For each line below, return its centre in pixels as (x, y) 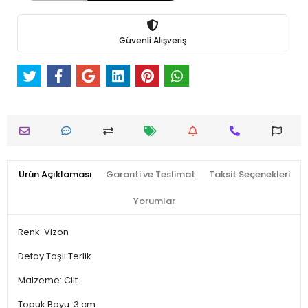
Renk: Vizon (43, 232)
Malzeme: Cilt (48, 280)
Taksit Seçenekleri (249, 174)
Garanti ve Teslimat (150, 174)
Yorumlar (154, 201)
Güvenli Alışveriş (152, 41)
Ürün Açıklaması (55, 174)
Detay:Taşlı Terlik (56, 256)
